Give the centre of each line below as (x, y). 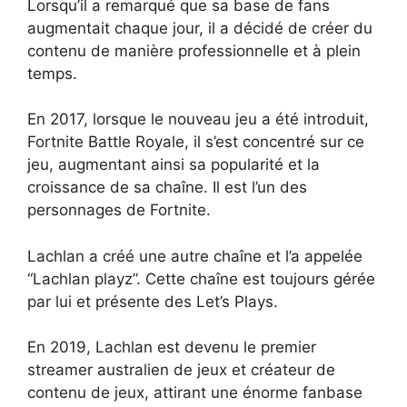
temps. (52, 73)
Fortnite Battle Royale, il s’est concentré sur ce (196, 142)
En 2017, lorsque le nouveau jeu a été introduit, (198, 119)
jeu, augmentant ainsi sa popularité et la (174, 165)
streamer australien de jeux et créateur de (181, 370)
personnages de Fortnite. (119, 210)
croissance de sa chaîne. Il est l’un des (167, 188)
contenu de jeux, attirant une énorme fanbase (195, 393)
